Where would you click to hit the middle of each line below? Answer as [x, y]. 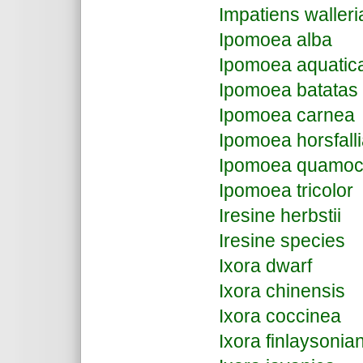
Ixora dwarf [265, 266]
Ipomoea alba [275, 40]
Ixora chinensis [282, 291]
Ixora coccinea [280, 316]
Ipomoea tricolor [286, 190]
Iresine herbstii [282, 216]
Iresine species [282, 241]
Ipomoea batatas [288, 90]
